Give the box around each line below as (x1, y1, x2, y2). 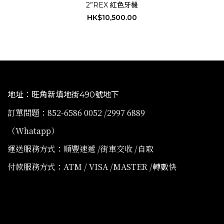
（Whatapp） (7, 125, 59, 137)
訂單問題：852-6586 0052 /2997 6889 (7, 107, 145, 119)
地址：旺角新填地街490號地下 (7, 90, 119, 100)
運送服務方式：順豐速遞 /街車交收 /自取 (7, 143, 153, 155)
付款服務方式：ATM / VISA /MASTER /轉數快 (7, 161, 178, 173)
